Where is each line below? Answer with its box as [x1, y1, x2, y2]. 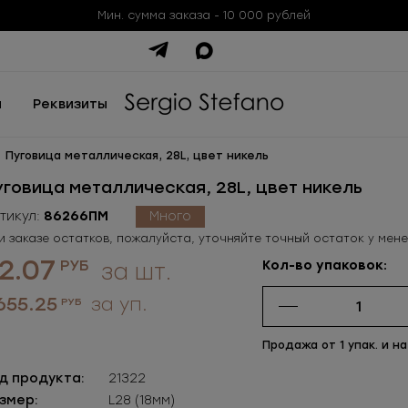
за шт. [95, 259, 172, 285]
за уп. [86, 293, 148, 315]
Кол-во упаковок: [262, 258, 388, 273]
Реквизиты [33, 97, 107, 112]
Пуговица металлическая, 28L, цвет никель [5, 149, 269, 162]
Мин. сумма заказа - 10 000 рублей [97, 9, 311, 22]
